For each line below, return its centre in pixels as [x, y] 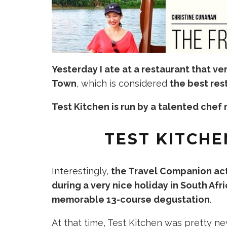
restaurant [165, 69]
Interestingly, [81, 171]
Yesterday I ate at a [97, 69]
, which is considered [123, 84]
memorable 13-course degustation [131, 200]
